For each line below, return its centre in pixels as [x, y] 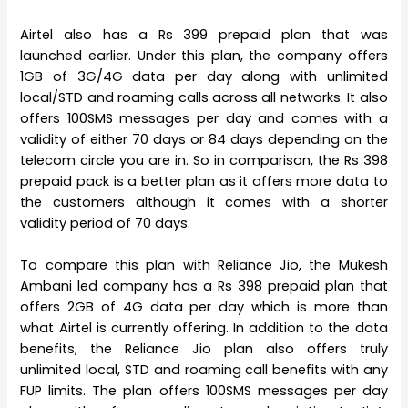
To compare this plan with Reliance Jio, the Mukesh [204, 265]
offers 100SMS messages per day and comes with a [204, 118]
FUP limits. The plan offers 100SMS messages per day [204, 391]
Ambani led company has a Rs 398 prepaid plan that [204, 286]
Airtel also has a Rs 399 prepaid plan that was [204, 34]
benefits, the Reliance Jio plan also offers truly [204, 349]
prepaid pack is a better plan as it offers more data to [204, 181]
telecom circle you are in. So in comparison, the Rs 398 [204, 160]
